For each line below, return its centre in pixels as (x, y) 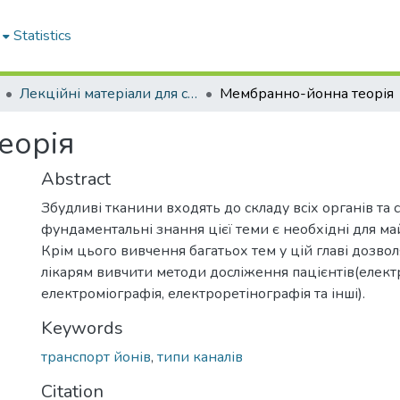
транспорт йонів (96, 357)
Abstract (76, 179)
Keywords (82, 328)
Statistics (42, 36)
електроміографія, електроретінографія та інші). (203, 294)
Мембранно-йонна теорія (307, 94)
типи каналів (200, 357)
